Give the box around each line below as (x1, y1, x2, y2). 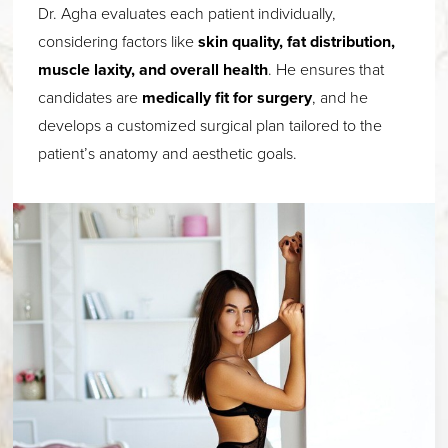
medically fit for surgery (142, 85, 313, 109)
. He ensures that (268, 57, 385, 81)
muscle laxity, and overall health (38, 57, 269, 81)
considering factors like (38, 29, 199, 53)
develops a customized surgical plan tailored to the (38, 113, 383, 137)
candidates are (38, 85, 143, 109)
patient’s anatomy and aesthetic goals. (38, 141, 298, 165)
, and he (312, 85, 369, 109)
